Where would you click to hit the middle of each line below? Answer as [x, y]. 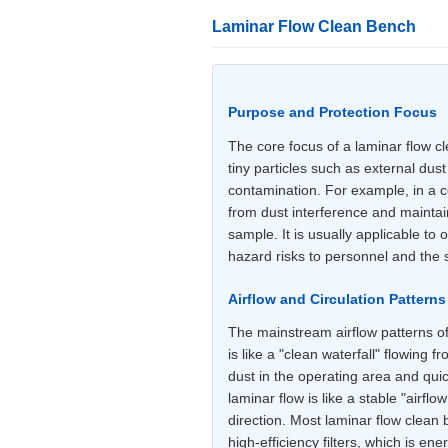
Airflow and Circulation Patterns [337, 298]
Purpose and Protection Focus [332, 112]
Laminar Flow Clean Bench [314, 27]
